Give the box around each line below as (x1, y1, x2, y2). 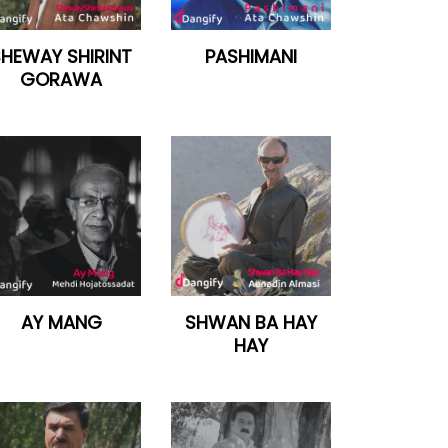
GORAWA (20, 67, 102, 92)
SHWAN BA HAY (185, 310, 317, 335)
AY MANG (20, 310, 102, 335)
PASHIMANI (205, 44, 297, 69)
